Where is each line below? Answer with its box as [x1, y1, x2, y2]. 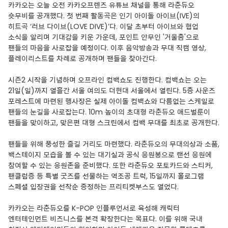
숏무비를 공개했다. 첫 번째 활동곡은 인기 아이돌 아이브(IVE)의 [8, 11, 199, 21]
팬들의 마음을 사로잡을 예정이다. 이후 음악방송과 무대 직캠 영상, [8, 43, 206, 53]
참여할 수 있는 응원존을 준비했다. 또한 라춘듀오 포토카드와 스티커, [8, 160, 213, 170]
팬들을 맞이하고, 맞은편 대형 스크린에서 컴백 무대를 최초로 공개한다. [8, 118, 219, 128]
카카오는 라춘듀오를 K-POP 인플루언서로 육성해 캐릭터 [8, 203, 180, 213]
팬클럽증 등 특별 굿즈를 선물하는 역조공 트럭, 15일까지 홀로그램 [8, 171, 204, 181]
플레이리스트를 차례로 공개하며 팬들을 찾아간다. [8, 53, 157, 64]
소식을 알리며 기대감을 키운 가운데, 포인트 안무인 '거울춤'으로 [8, 32, 199, 42]
